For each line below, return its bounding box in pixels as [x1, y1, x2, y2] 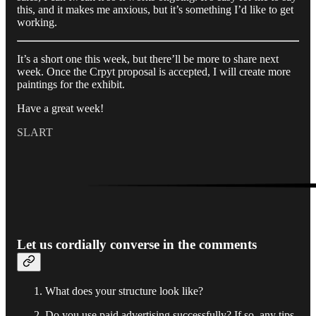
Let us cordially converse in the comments [17, 236, 257, 252]
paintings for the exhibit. [17, 78, 125, 91]
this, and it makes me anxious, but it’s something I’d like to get [17, 4, 293, 16]
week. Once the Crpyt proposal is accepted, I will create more [17, 66, 291, 78]
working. [17, 16, 57, 29]
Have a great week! [17, 102, 104, 115]
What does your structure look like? [45, 284, 203, 297]
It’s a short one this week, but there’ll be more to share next [17, 53, 279, 66]
